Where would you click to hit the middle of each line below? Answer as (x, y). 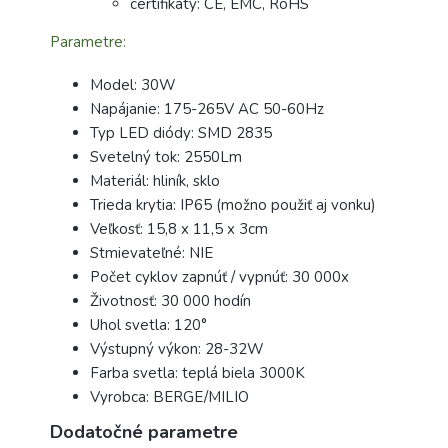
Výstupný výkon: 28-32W (177, 348)
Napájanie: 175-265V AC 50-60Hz (207, 108)
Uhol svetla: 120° (148, 324)
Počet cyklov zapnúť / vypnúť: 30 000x (219, 276)
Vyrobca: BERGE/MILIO (169, 396)
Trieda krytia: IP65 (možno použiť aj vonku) (233, 204)
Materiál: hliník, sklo (155, 180)
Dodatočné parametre (144, 431)
